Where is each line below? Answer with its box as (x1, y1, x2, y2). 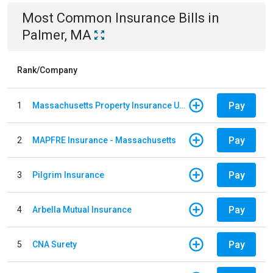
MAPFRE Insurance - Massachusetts (32, 135, 176, 145)
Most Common (22, 10, 115, 26)
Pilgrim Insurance (32, 169, 104, 180)
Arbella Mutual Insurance (32, 204, 132, 214)
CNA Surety (32, 239, 77, 249)
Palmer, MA (22, 27, 91, 43)
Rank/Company (17, 65, 77, 75)
